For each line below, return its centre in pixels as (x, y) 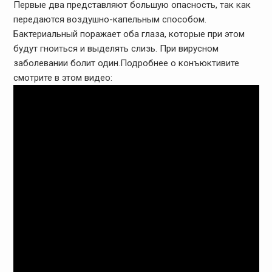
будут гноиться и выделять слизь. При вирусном (116, 49)
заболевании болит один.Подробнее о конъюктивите (126, 63)
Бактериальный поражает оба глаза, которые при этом (129, 34)
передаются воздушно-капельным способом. (110, 20)
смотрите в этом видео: (63, 78)
